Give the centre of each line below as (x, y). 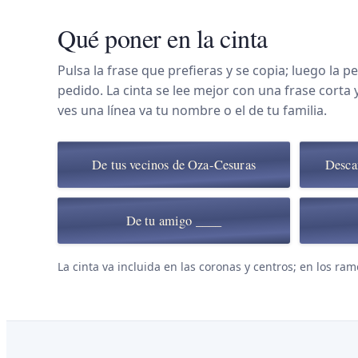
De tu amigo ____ (174, 221)
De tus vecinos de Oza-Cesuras (174, 165)
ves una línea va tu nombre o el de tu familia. (192, 110)
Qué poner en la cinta (163, 38)
